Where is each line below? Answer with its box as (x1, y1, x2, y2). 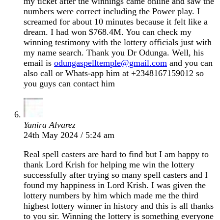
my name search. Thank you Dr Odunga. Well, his (24, 47, 204, 57)
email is (24, 57, 54, 68)
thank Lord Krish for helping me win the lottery (24, 159, 194, 169)
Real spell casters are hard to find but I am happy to (24, 149, 209, 159)
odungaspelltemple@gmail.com (54, 57, 167, 68)
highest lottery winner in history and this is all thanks (24, 200, 214, 211)
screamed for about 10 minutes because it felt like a (24, 16, 208, 27)
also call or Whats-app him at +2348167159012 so (24, 68, 204, 78)
